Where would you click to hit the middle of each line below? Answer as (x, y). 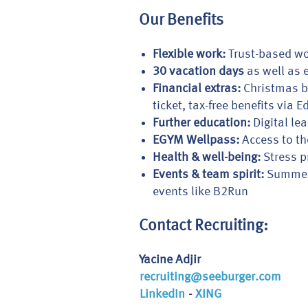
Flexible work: (189, 54)
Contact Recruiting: (203, 226)
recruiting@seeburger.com (210, 277)
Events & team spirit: (208, 175)
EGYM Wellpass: (196, 140)
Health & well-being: (207, 157)
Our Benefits (181, 21)
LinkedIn (162, 294)
